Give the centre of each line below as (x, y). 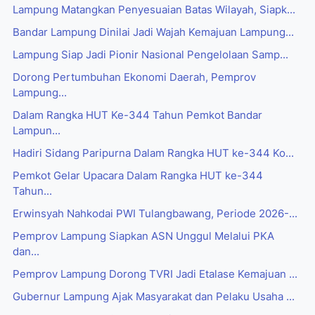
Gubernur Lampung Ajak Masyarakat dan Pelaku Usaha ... (154, 297)
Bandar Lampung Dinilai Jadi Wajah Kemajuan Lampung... (153, 33)
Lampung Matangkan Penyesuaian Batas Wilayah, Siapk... (154, 10)
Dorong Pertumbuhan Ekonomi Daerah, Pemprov (134, 78)
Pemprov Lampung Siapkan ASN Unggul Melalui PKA (143, 237)
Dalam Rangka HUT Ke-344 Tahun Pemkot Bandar (137, 116)
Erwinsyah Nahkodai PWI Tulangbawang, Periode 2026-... (155, 214)
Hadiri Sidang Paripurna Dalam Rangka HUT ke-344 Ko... (153, 154)
